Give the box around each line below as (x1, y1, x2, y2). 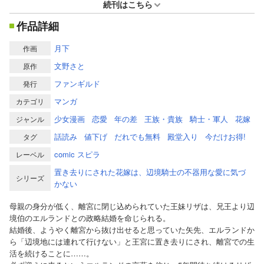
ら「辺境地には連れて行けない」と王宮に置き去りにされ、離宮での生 (9, 235, 255, 247)
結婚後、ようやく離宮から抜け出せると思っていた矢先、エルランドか (9, 223, 255, 235)
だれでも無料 (114, 130, 160, 142)
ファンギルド (54, 77, 100, 89)
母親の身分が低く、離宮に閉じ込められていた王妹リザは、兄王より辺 (9, 200, 255, 212)
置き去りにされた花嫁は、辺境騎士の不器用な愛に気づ (54, 166, 246, 177)
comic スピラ (54, 148, 100, 160)
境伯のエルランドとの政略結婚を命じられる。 (9, 212, 170, 223)
